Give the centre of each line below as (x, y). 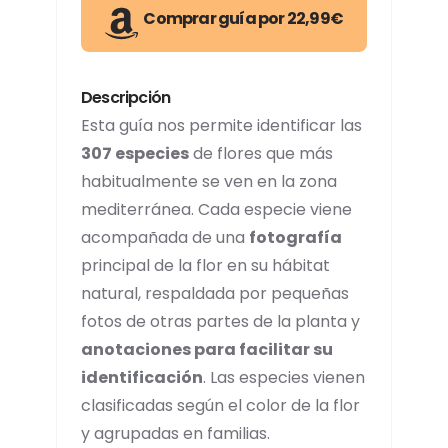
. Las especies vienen (284, 378)
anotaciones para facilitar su (207, 350)
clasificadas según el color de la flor (220, 406)
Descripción (126, 98)
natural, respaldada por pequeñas (215, 294)
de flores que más (261, 154)
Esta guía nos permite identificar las (221, 126)
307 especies (135, 154)
